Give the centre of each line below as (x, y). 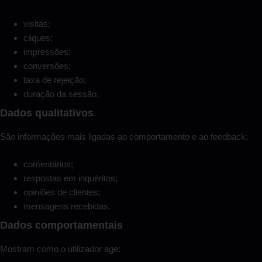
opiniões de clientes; (62, 192)
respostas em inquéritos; (70, 178)
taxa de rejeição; (55, 80)
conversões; (47, 66)
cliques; (38, 38)
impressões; (47, 52)
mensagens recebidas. (67, 206)
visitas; (37, 24)
